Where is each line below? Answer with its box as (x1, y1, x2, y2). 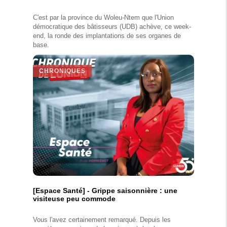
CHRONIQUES (39, 67, 86, 75)
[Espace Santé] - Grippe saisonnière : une (33, 186, 177, 195)
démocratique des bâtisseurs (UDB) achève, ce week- (33, 23, 191, 31)
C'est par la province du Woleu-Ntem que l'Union (33, 14, 174, 22)
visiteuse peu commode (33, 195, 116, 203)
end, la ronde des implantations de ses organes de (33, 32, 181, 40)
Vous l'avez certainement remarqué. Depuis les (33, 216, 171, 224)
